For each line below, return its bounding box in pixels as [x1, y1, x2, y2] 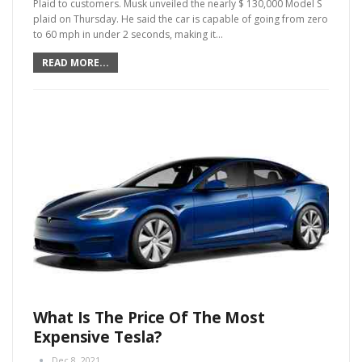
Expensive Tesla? [33, 326, 162, 348]
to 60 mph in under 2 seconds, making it [33, 27, 216, 42]
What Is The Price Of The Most [33, 307, 266, 329]
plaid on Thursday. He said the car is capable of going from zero [33, 12, 328, 27]
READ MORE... [42, 56, 109, 70]
